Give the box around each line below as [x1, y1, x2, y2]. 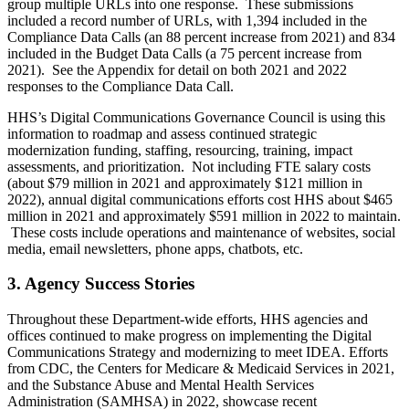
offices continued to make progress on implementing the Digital [7, 328, 372, 344]
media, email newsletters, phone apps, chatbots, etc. [7, 240, 303, 257]
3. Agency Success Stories [7, 274, 194, 294]
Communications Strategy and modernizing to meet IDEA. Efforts [7, 344, 388, 361]
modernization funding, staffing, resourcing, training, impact [7, 142, 352, 158]
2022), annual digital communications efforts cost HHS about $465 [7, 191, 393, 207]
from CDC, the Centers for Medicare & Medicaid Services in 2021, [7, 361, 394, 377]
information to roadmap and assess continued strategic [7, 125, 317, 142]
